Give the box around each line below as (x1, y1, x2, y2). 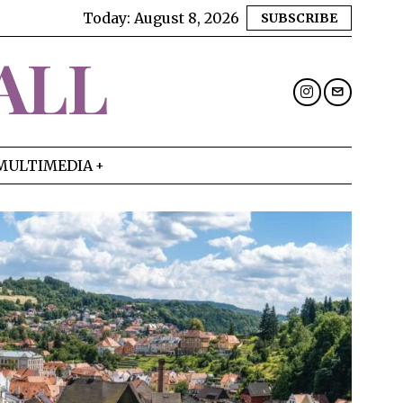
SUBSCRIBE (261, 10, 337, 26)
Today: (83, 9, 134, 27)
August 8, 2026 (134, 9, 239, 27)
